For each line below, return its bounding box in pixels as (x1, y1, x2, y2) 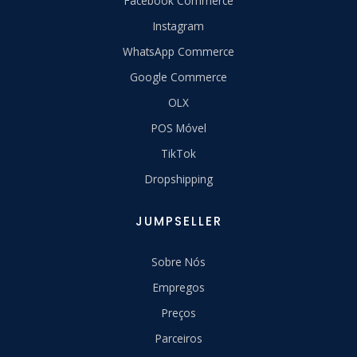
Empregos (152, 279, 205, 295)
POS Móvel (151, 120, 206, 135)
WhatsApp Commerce (123, 43, 234, 59)
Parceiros (155, 330, 202, 346)
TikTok (161, 145, 196, 161)
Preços (161, 304, 196, 320)
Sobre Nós (151, 253, 206, 269)
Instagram (153, 18, 204, 33)
